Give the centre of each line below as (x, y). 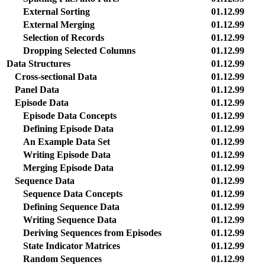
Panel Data (37, 90)
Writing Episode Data (67, 155)
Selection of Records (64, 38)
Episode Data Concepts (70, 116)
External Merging (59, 25)
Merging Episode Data (68, 168)
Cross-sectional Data (56, 77)
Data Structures (38, 64)
